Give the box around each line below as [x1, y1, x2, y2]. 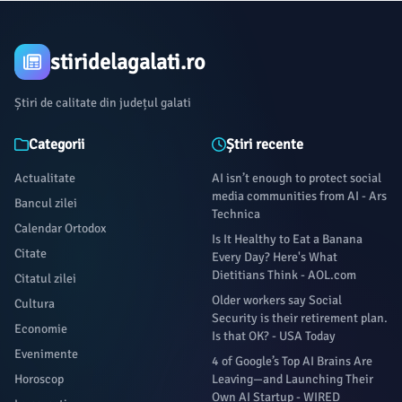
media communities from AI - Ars [212, 188, 387, 204]
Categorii [29, 135, 84, 153]
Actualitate [14, 170, 75, 186]
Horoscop [14, 371, 64, 387]
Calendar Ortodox [14, 221, 106, 236]
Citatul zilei [14, 271, 76, 286]
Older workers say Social [212, 293, 342, 308]
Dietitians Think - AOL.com [212, 267, 356, 283]
